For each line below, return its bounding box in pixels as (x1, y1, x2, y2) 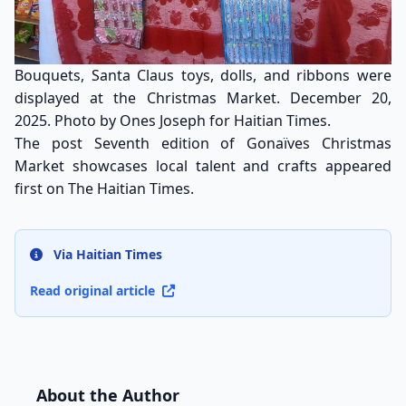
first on (14, 178, 68, 198)
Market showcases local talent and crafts (14, 155, 318, 176)
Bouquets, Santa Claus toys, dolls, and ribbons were (14, 64, 391, 85)
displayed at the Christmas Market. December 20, (14, 87, 391, 108)
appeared (317, 155, 392, 176)
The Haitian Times (68, 178, 190, 198)
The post (14, 132, 94, 153)
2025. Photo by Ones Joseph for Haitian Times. (14, 110, 331, 130)
